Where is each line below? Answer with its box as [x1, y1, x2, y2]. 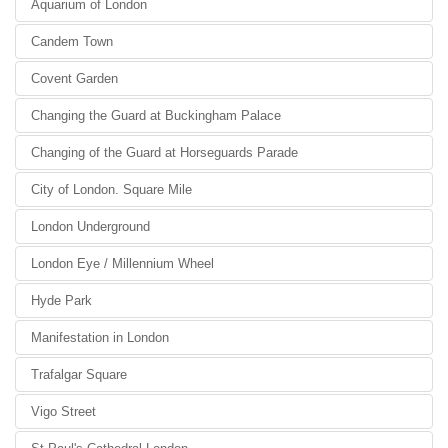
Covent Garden [31, 71, 118, 86]
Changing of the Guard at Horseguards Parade [31, 145, 298, 160]
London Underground [31, 219, 150, 234]
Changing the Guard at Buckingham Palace [31, 108, 281, 123]
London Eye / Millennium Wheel [31, 256, 214, 271]
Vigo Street [31, 404, 96, 419]
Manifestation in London [31, 330, 169, 345]
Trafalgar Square [31, 367, 127, 382]
